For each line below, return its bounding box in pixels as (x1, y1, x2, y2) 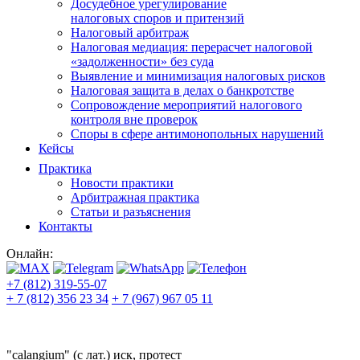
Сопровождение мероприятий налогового (71, 97, 302, 112)
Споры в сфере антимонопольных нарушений (71, 126, 324, 141)
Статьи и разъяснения (71, 204, 190, 219)
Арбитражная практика (71, 190, 199, 204)
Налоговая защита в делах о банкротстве (71, 83, 294, 97)
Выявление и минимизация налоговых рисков (71, 68, 325, 83)
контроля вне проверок (71, 112, 198, 126)
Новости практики (71, 175, 174, 190)
